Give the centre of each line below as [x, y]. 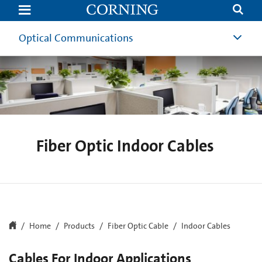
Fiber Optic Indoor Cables [125, 146]
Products [79, 226]
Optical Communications [76, 38]
